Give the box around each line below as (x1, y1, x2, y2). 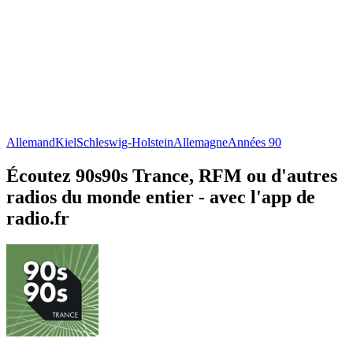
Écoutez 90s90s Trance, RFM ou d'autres (6, 165, 337, 186)
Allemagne (173, 135, 228, 149)
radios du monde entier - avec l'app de (6, 186, 315, 207)
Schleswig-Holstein (76, 135, 173, 149)
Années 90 (228, 135, 281, 149)
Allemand (6, 135, 55, 149)
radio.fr (6, 207, 69, 229)
